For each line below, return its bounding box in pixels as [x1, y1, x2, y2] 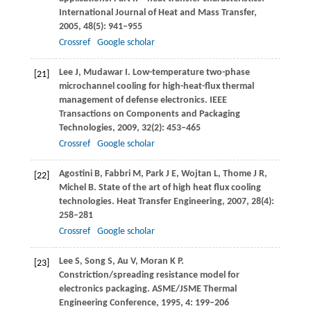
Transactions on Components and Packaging [58, 108, 240, 119]
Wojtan [180, 168, 212, 179]
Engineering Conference [58, 297, 156, 308]
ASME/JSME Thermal [151, 283, 237, 294]
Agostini [58, 168, 92, 179]
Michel [58, 182, 86, 193]
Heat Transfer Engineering [114, 196, 222, 207]
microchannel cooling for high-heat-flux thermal [58, 81, 254, 92]
